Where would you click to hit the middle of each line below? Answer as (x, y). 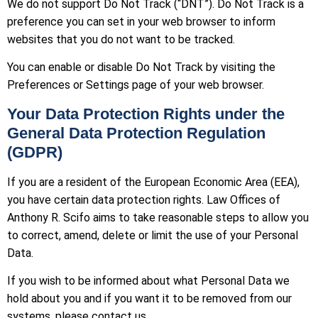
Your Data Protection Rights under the (146, 114)
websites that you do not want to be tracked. (121, 39)
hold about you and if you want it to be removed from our (149, 298)
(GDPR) (35, 152)
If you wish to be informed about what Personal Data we (148, 280)
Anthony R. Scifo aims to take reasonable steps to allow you (158, 217)
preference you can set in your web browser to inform (141, 21)
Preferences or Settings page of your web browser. (136, 85)
